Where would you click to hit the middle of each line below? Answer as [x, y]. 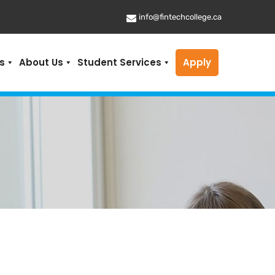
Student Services [119, 62]
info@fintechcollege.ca [180, 17]
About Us [41, 62]
